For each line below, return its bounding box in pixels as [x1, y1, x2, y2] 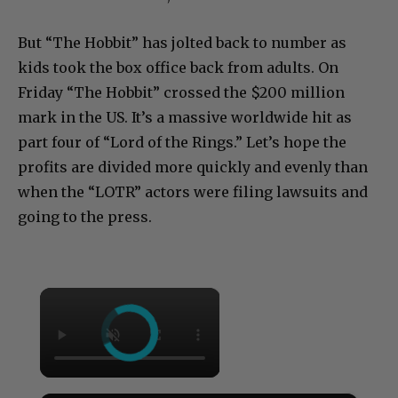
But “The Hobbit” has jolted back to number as [18, 34, 346, 52]
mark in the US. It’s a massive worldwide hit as [18, 108, 352, 127]
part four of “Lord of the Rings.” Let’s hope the [18, 133, 346, 152]
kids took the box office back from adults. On [18, 59, 338, 77]
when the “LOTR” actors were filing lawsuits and [18, 183, 368, 202]
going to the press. [18, 208, 152, 227]
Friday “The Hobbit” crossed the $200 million [18, 84, 345, 102]
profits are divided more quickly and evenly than [18, 158, 368, 177]
